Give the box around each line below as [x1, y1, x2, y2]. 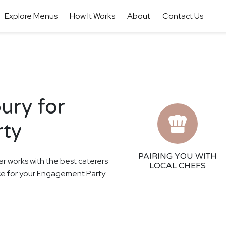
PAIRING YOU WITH [138, 151, 217, 161]
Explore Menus [4, 11, 58, 21]
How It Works [69, 11, 115, 21]
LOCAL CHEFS [149, 161, 206, 171]
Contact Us [162, 11, 203, 21]
